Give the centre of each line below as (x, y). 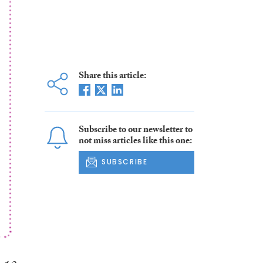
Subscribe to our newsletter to (135, 131)
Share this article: (112, 77)
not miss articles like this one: (135, 142)
